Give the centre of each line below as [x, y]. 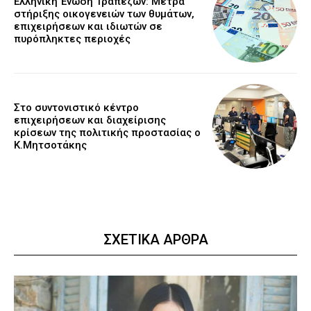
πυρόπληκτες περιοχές [72, 39]
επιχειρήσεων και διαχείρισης [90, 120]
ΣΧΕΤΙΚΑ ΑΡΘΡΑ [155, 240]
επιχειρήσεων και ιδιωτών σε [88, 26]
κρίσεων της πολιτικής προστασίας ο [107, 133]
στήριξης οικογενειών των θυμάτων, [104, 14]
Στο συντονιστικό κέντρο [76, 108]
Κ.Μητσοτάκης [50, 145]
